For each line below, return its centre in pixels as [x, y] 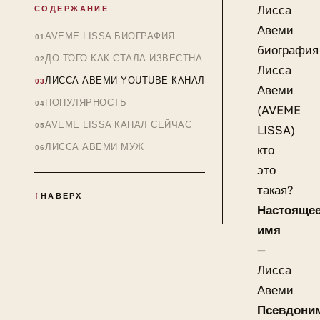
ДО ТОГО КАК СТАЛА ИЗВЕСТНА [124, 58]
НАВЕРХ [62, 195]
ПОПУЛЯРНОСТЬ [86, 102]
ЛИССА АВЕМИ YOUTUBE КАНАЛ [125, 80]
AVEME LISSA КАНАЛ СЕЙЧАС [119, 125]
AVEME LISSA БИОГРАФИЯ [110, 36]
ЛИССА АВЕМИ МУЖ [95, 147]
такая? [275, 190]
